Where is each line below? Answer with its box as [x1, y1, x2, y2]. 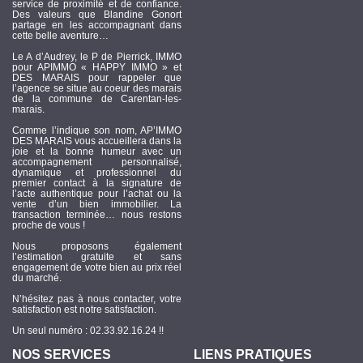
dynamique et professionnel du [12, 167, 181, 179]
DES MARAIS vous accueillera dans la [12, 135, 181, 147]
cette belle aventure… [12, 30, 109, 42]
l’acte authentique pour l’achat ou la [12, 188, 181, 200]
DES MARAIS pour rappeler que [12, 72, 181, 84]
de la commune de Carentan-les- [12, 93, 181, 105]
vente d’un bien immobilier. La [12, 199, 181, 211]
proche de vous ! [12, 220, 85, 232]
